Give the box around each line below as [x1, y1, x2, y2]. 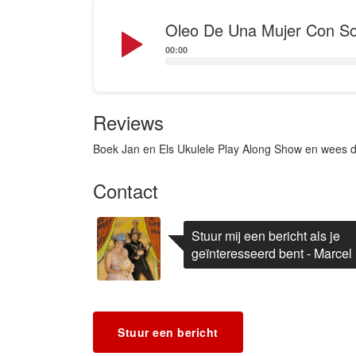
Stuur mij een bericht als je [192, 226, 340, 245]
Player [102, 29, 133, 45]
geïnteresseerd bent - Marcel [192, 243, 352, 262]
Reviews [93, 107, 164, 136]
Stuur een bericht [118, 323, 219, 340]
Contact [93, 176, 158, 204]
